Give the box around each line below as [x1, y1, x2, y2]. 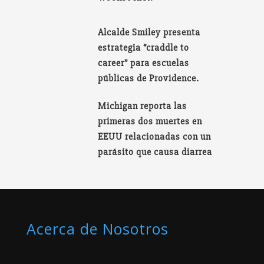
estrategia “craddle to [98, 42, 190, 54]
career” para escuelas [98, 57, 190, 70]
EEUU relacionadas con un [98, 131, 212, 143]
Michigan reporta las [98, 100, 187, 113]
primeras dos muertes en [98, 115, 203, 128]
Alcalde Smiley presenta [98, 27, 201, 39]
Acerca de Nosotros [26, 219, 169, 239]
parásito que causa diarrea [98, 146, 213, 159]
